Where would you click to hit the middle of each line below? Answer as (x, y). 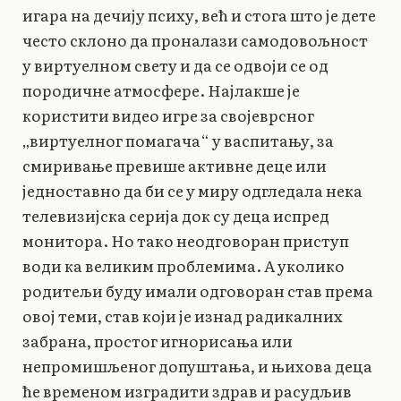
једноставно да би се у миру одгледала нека (192, 191)
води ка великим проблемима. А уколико (183, 266)
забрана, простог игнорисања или (158, 341)
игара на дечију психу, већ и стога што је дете (199, 15)
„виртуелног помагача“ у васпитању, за (178, 141)
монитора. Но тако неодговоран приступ (186, 241)
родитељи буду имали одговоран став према (198, 291)
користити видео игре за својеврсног (168, 115)
